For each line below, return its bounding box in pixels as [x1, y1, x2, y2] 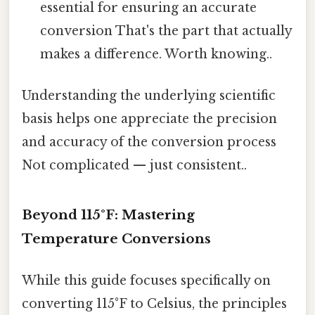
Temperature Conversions [22, 231, 211, 247]
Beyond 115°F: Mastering [22, 207, 195, 224]
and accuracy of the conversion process [22, 134, 276, 150]
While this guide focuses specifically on [22, 273, 271, 289]
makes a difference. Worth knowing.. [40, 46, 273, 63]
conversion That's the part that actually [40, 23, 292, 39]
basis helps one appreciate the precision [22, 111, 277, 127]
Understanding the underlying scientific [22, 88, 276, 104]
